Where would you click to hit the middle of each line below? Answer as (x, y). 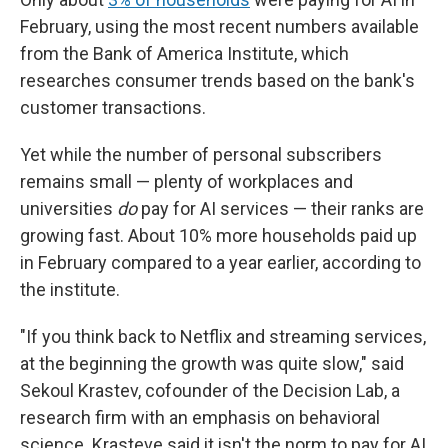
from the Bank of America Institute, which (184, 53)
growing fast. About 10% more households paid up (218, 235)
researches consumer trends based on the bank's (217, 80)
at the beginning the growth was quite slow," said (212, 363)
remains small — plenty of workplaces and (186, 181)
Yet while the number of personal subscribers (201, 154)
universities (68, 208)
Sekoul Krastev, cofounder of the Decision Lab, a (210, 390)
